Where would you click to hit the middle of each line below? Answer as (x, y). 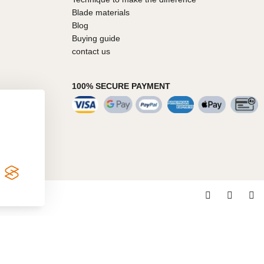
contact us (91, 52)
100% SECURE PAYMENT (121, 86)
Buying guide (96, 39)
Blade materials (101, 13)
